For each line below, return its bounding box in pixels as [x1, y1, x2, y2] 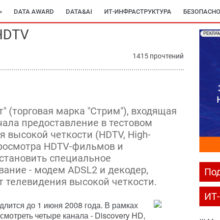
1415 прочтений [133, 52, 184, 60]
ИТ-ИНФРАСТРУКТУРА [104, 8, 171, 15]
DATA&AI [66, 8, 92, 15]
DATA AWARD [14, 8, 54, 15]
